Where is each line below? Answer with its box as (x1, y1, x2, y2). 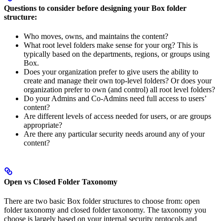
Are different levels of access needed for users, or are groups (24, 111, 211, 120)
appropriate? (24, 120, 62, 129)
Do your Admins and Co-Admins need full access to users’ (24, 94, 206, 103)
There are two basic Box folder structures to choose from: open (4, 197, 200, 206)
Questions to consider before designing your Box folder (4, 3, 186, 12)
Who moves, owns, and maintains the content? (24, 32, 168, 40)
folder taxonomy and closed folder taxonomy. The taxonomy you (4, 206, 206, 215)
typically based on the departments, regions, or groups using (24, 49, 210, 58)
